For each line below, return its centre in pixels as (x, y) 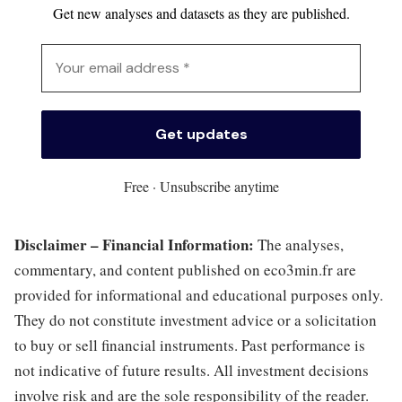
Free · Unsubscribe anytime (201, 186)
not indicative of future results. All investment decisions (192, 370)
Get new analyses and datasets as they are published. (201, 13)
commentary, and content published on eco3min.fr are (185, 269)
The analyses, (299, 244)
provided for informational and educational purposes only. (199, 294)
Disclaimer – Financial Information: (134, 244)
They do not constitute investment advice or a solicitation (196, 319)
